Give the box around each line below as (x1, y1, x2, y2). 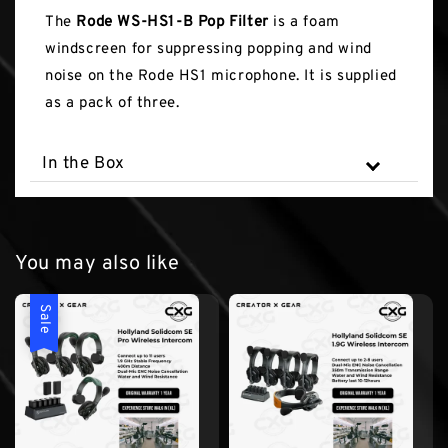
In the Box (42, 153, 125, 176)
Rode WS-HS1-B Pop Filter (76, 13, 269, 33)
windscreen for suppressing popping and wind (45, 40, 372, 60)
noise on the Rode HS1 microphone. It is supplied (45, 67, 397, 87)
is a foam (268, 13, 340, 33)
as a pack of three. (45, 94, 180, 114)
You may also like (15, 251, 180, 277)
